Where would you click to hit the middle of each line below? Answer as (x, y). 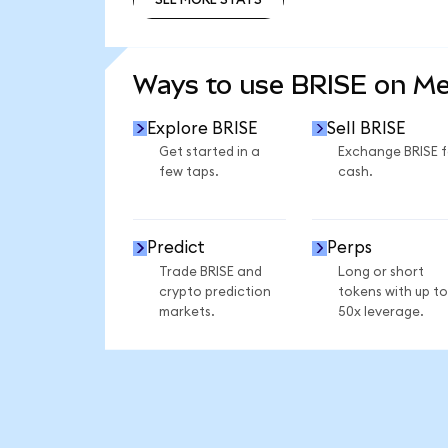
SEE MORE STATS (208, 42)
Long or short (380, 271)
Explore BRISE (202, 128)
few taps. (188, 172)
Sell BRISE (365, 128)
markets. (186, 311)
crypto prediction (214, 291)
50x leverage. (380, 311)
